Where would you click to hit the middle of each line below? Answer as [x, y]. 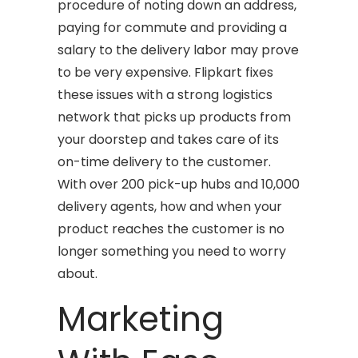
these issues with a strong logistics [165, 94]
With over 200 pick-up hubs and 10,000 [179, 184]
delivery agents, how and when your [170, 206]
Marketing [141, 319]
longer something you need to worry [172, 251]
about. [78, 273]
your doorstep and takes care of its [169, 139]
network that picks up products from [175, 117]
